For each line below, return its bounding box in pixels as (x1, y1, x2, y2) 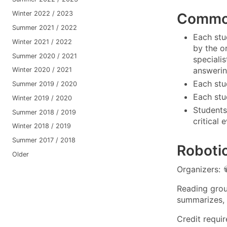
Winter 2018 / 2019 (12, 122, 71, 130)
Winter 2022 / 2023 (12, 10, 73, 18)
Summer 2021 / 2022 (12, 23, 77, 31)
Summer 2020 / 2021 (12, 52, 77, 60)
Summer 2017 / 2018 (12, 136, 75, 144)
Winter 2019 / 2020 (12, 94, 72, 102)
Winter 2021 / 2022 (12, 37, 72, 46)
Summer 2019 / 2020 (12, 80, 77, 88)
